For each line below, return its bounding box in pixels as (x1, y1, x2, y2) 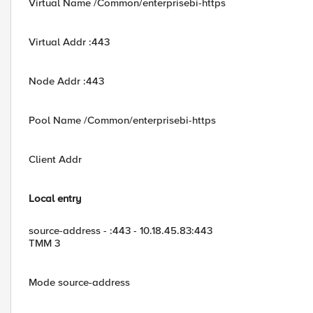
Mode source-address (29, 276, 130, 289)
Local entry (29, 192, 81, 205)
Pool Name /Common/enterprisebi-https (29, 114, 216, 126)
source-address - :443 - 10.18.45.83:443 (29, 224, 212, 237)
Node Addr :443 (29, 75, 104, 87)
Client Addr (29, 153, 82, 166)
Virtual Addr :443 (29, 36, 110, 48)
